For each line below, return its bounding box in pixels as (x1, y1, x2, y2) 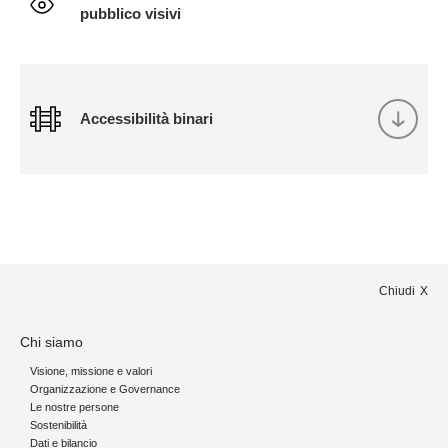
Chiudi (379, 284, 415, 298)
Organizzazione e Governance (30, 383, 180, 395)
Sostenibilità (30, 419, 87, 431)
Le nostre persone (30, 401, 119, 413)
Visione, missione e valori (30, 365, 152, 377)
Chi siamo (20, 334, 83, 350)
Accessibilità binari (80, 110, 213, 127)
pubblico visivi (80, 5, 181, 22)
